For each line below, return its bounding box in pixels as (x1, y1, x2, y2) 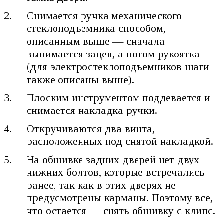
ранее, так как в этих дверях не (27, 178, 176, 191)
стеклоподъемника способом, (27, 22, 166, 34)
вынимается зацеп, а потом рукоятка (27, 47, 200, 60)
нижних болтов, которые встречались (27, 165, 205, 178)
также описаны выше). (27, 73, 135, 85)
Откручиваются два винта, (27, 122, 155, 135)
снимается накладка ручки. (27, 104, 158, 116)
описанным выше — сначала (27, 34, 165, 47)
